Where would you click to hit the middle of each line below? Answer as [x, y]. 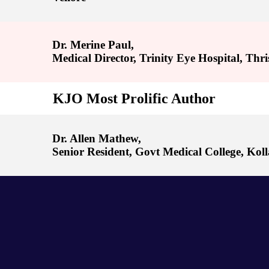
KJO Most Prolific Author [134, 99]
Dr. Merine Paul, [93, 45]
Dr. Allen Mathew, [97, 138]
